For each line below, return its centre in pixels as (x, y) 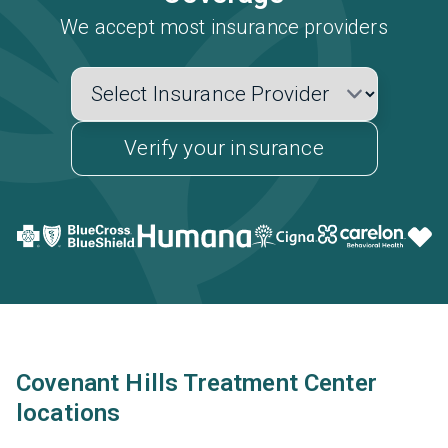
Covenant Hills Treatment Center (196, 383)
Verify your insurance (224, 148)
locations (68, 413)
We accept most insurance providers (224, 27)
